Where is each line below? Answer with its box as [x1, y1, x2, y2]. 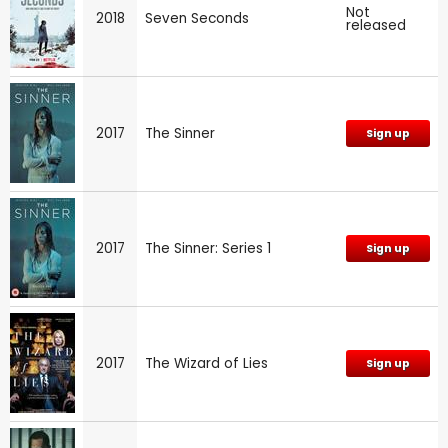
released [346, 15, 406, 35]
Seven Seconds [145, 8, 249, 28]
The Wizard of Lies [145, 353, 268, 373]
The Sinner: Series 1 [145, 238, 271, 258]
